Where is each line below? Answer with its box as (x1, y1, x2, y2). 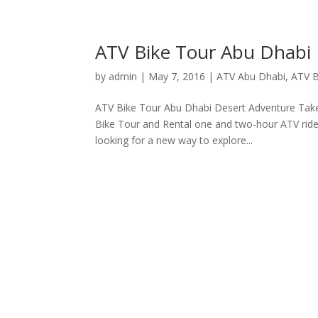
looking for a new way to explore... (95, 133, 253, 148)
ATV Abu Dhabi (216, 70, 286, 84)
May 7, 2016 (148, 70, 206, 84)
